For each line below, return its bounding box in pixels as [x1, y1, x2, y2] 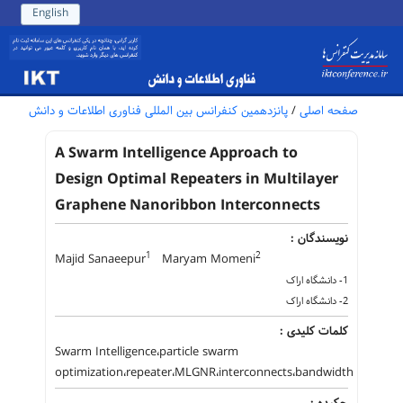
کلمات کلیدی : [280, 321, 348, 340]
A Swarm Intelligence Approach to [55, 141, 298, 165]
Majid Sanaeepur [55, 249, 146, 268]
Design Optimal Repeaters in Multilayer [55, 167, 338, 191]
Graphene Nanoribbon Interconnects [55, 193, 320, 217]
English [32, 4, 68, 22]
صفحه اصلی [296, 101, 358, 120]
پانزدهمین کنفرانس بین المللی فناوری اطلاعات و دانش [29, 101, 288, 120]
